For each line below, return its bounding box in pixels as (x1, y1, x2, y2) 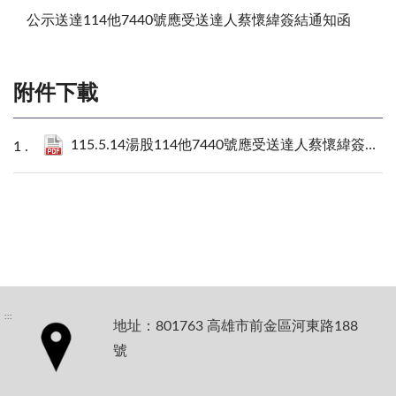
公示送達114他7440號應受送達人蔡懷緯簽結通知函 (27, 12, 351, 27)
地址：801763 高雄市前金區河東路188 (113, 318, 358, 333)
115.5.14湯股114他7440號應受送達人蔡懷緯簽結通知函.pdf (71, 137, 365, 152)
